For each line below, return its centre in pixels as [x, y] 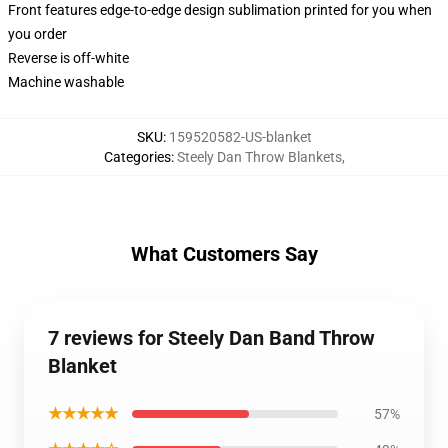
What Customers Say [224, 254]
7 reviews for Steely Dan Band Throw [211, 338]
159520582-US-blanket [240, 137]
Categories [137, 157]
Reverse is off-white [68, 58]
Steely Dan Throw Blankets [259, 157]
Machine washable [66, 82]
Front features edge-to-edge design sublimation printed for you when [220, 10]
